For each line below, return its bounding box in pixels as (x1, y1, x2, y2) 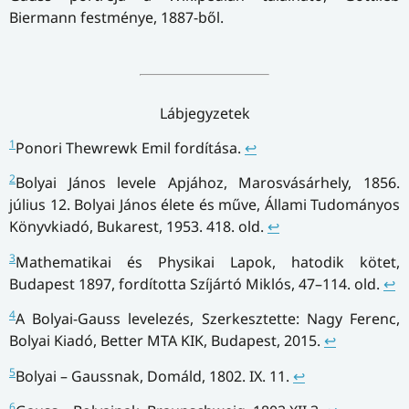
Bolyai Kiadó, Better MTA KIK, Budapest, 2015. (9, 330, 324, 351)
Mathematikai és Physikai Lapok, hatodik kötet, (16, 251, 400, 272)
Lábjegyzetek (159, 103, 250, 124)
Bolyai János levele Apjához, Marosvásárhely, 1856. (16, 173, 400, 194)
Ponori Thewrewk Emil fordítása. (16, 138, 245, 159)
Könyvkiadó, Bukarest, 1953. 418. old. (9, 216, 267, 237)
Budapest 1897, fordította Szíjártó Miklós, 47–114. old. (9, 273, 383, 294)
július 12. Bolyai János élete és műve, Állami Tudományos (9, 194, 400, 215)
